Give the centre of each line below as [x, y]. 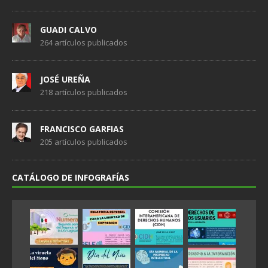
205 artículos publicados [84, 141]
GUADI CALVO [68, 29]
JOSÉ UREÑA [65, 79]
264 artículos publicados [84, 42]
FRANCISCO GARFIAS [82, 129]
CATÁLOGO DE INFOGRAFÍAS [71, 177]
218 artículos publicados [84, 92]
